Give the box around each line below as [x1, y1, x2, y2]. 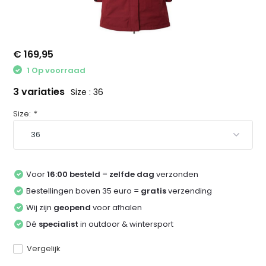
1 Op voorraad [25, 64, 86, 76]
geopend [53, 202, 91, 214]
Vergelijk [27, 243, 61, 255]
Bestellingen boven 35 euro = [26, 185, 141, 197]
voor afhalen [91, 202, 142, 214]
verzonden [154, 169, 199, 180]
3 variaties [13, 85, 68, 99]
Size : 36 [71, 86, 104, 99]
